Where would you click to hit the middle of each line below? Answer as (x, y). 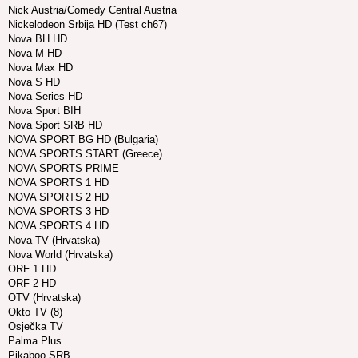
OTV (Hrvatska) (44, 298)
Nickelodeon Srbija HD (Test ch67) (88, 25)
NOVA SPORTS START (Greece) (85, 154)
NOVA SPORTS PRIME (64, 169)
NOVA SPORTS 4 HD (58, 226)
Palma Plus (35, 341)
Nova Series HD (45, 97)
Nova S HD (34, 82)
